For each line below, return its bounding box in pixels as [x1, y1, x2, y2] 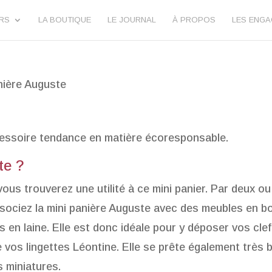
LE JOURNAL [107, 15, 157, 24]
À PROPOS [172, 15, 216, 24]
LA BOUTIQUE [38, 15, 92, 24]
